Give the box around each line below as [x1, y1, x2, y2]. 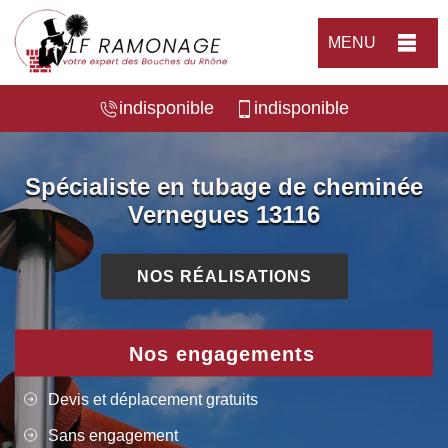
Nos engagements [128, 342, 315, 365]
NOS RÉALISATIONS [136, 267, 312, 285]
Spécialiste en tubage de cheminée [25, 172, 423, 200]
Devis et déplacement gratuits [48, 390, 258, 408]
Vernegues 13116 [128, 200, 320, 228]
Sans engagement [48, 426, 178, 444]
